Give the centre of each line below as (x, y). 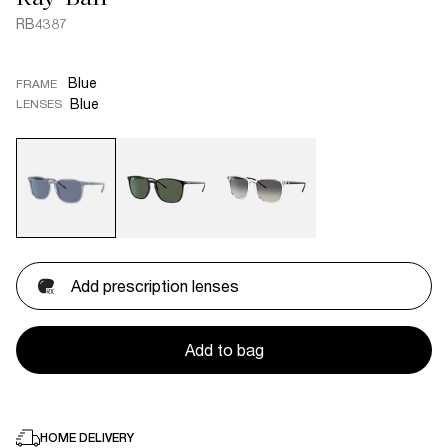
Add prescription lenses (155, 285)
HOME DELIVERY (87, 438)
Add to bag (224, 349)
